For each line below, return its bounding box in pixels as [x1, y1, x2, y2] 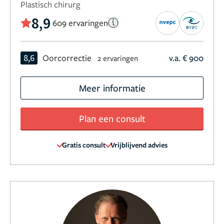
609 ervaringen [52, 17, 108, 29]
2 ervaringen [97, 52, 138, 63]
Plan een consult [78, 111, 145, 124]
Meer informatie [78, 81, 145, 94]
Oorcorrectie [42, 51, 91, 63]
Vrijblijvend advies [110, 139, 167, 149]
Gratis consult [61, 139, 105, 149]
